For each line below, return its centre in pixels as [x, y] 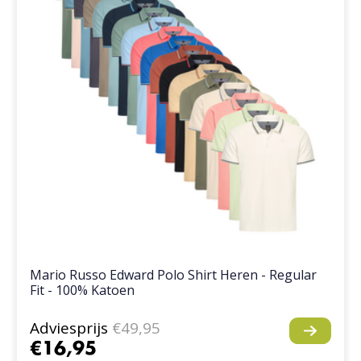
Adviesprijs [69, 328]
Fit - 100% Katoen [83, 290]
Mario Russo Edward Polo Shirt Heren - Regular [174, 274]
